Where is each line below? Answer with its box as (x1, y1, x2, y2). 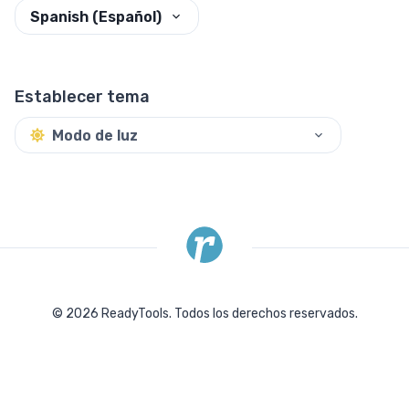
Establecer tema (15, 87, 150, 108)
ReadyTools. (98, 306, 174, 322)
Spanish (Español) (30, 7, 162, 26)
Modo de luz (52, 126, 138, 144)
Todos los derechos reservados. (173, 306, 358, 322)
